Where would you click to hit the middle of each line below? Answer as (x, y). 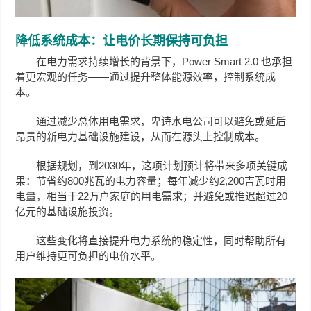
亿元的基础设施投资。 (68, 212)
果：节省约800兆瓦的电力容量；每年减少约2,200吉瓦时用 (151, 181)
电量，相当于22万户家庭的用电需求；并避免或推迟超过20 (152, 196)
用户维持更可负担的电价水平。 (89, 256)
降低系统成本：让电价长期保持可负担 (122, 41)
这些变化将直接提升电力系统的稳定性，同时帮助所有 (161, 241)
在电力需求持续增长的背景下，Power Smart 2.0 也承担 (165, 62)
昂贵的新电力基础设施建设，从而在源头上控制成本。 (141, 137)
